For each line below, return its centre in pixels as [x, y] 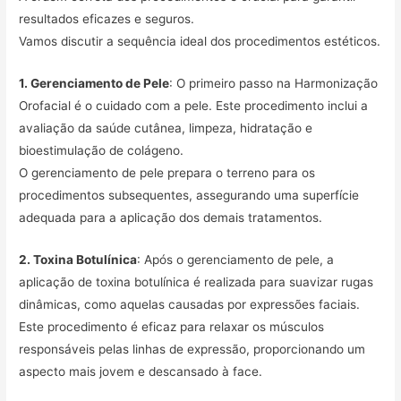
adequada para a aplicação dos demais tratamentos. [171, 217]
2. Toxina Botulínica [78, 259]
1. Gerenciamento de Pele [94, 83]
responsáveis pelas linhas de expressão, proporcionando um [192, 349]
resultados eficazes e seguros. [107, 19]
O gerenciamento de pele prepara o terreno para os [167, 172]
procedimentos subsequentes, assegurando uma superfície [189, 195]
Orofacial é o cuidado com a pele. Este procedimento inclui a [194, 105]
